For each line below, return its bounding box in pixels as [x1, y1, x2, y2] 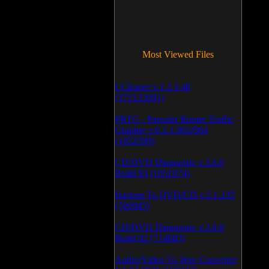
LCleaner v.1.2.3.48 [115, 82, 190, 92]
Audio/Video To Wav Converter [115, 255, 237, 265]
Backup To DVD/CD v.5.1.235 [115, 190, 235, 200]
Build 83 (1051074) [115, 168, 190, 178]
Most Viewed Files [142, 49, 214, 59]
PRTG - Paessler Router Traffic [115, 114, 234, 124]
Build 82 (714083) [115, 233, 185, 243]
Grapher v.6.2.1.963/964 [115, 125, 208, 135]
